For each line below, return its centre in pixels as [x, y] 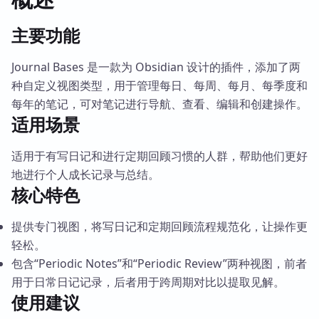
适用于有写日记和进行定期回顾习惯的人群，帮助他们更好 [159, 156]
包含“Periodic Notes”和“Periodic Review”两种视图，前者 [159, 263]
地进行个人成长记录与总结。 [85, 174]
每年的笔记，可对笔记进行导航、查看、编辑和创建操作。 [159, 104]
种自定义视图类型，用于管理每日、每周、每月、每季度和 [159, 85]
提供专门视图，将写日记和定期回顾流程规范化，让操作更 [159, 226]
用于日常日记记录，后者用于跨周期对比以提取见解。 [148, 282]
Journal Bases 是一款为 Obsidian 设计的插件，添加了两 [156, 67]
